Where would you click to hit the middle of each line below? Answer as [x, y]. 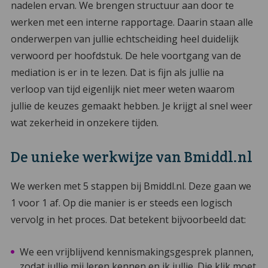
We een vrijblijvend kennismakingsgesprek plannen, [136, 252]
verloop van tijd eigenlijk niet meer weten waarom [122, 89]
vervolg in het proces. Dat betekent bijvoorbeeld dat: [128, 219]
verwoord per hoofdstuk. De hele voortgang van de [126, 56]
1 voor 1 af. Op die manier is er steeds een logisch [121, 202]
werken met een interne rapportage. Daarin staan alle [132, 22]
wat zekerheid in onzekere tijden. [84, 123]
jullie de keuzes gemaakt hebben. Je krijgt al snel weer [131, 106]
